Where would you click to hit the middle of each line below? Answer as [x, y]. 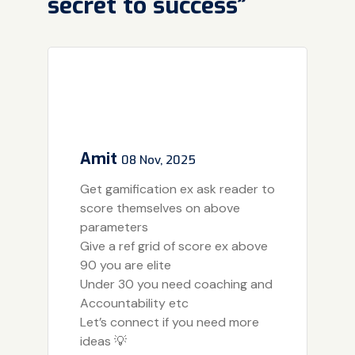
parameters [114, 227]
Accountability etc [134, 303]
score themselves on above [160, 208]
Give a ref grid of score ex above [174, 246]
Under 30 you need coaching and [176, 284]
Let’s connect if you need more [169, 323]
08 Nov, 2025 [158, 160]
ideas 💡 [103, 342]
